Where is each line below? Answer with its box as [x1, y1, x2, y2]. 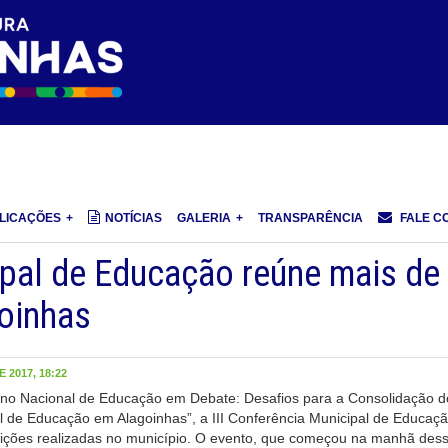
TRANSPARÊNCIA [258, 211, 363, 226]
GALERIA [177, 211, 231, 226]
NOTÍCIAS [105, 211, 162, 226]
